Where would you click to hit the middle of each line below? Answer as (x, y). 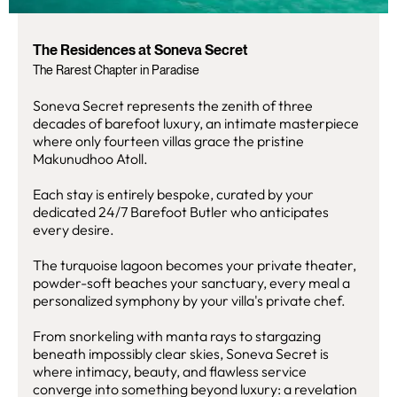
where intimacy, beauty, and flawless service (170, 371)
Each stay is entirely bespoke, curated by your (173, 194)
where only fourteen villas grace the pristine (168, 141)
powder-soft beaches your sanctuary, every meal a (191, 283)
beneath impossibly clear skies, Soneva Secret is (181, 354)
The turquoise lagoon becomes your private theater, (195, 265)
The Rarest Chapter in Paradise (116, 70)
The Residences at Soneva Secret (140, 50)
